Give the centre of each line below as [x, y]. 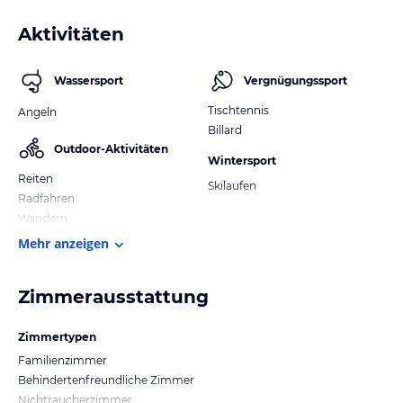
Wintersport [242, 160]
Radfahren [46, 198]
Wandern [43, 218]
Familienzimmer [63, 360]
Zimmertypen [57, 336]
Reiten [36, 178]
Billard [225, 130]
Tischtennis [238, 110]
